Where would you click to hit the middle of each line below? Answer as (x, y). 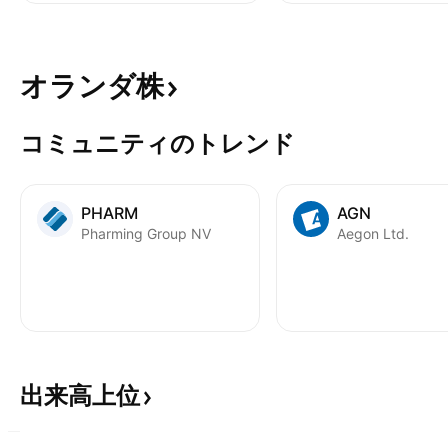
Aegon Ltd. (373, 233)
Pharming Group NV (146, 233)
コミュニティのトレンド (157, 143)
